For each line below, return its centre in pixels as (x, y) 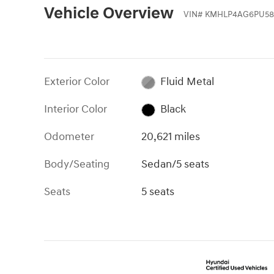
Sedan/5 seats (176, 165)
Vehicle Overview (109, 14)
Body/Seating (77, 165)
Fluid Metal (187, 82)
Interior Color (76, 109)
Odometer (69, 137)
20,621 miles (171, 137)
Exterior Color (77, 82)
